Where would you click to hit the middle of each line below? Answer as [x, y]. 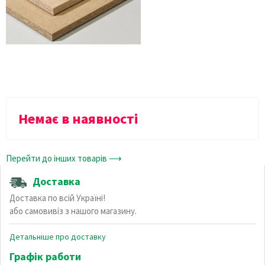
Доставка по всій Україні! [57, 198]
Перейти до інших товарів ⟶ [64, 158]
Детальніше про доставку [58, 236]
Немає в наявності [78, 118]
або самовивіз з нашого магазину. [73, 211]
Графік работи [45, 256]
